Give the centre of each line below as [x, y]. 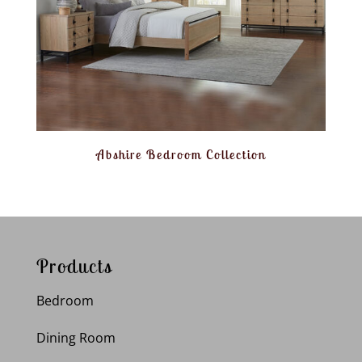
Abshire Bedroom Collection [181, 154]
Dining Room [76, 337]
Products [74, 265]
